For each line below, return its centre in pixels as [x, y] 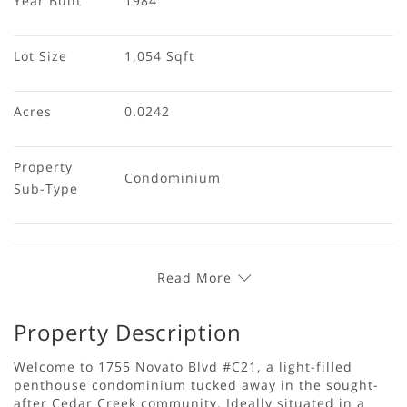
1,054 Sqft [159, 55]
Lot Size [40, 55]
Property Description [128, 332]
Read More [194, 277]
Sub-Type [46, 188]
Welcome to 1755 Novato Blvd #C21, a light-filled [183, 366]
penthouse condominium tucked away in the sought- [196, 384]
